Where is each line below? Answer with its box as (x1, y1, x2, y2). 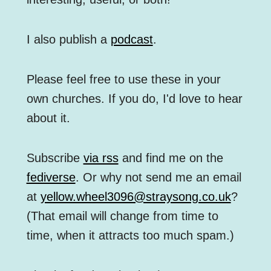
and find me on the (118, 151, 223, 165)
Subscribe (26, 151, 83, 165)
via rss (83, 151, 119, 165)
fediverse (26, 171, 76, 184)
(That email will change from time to (26, 209, 218, 223)
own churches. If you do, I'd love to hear (26, 92, 243, 106)
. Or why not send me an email (75, 171, 241, 184)
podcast (110, 33, 153, 47)
